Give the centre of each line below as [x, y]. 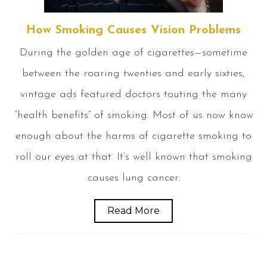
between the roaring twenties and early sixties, [133, 74]
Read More [133, 211]
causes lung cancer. [133, 178]
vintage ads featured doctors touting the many [133, 95]
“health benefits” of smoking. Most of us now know [133, 116]
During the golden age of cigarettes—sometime [133, 53]
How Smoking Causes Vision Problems [133, 31]
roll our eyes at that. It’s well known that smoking [133, 157]
